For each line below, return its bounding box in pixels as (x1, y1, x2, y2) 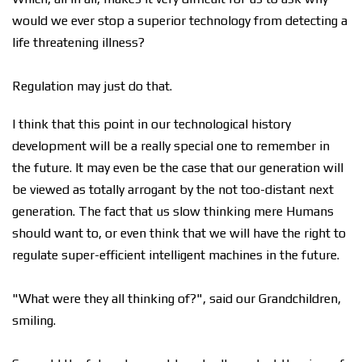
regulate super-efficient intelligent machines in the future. (12, 247, 339, 263)
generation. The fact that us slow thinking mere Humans (12, 204, 334, 219)
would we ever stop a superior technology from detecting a (12, 13, 347, 28)
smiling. (12, 313, 56, 328)
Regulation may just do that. (12, 78, 172, 94)
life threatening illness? (12, 35, 145, 50)
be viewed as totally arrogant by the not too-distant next (12, 182, 334, 197)
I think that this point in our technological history (12, 116, 291, 132)
